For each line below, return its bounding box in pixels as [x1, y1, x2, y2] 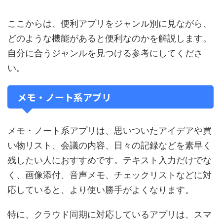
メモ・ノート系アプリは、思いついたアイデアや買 [7, 125, 212, 136]
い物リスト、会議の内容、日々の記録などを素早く [7, 140, 212, 150]
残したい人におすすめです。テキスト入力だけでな [7, 155, 212, 165]
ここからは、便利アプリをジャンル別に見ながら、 [7, 18, 212, 29]
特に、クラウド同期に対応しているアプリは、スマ [7, 209, 212, 220]
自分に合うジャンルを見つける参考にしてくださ [7, 48, 203, 58]
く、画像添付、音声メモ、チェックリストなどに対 [7, 170, 212, 180]
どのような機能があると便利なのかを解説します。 [7, 33, 212, 43]
